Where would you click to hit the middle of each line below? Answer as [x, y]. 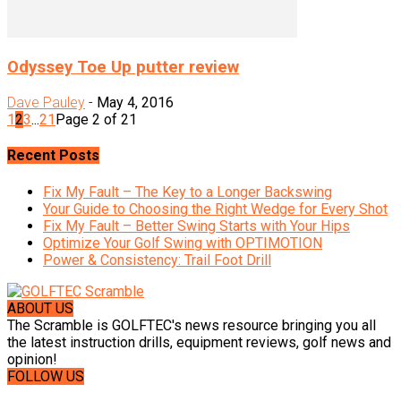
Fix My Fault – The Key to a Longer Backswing [188, 192]
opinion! [32, 359]
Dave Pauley [46, 103]
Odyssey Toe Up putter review [123, 68]
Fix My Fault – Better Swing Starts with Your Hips [196, 226]
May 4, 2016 [135, 103]
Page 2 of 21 [96, 120]
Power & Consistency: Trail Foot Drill [157, 260]
